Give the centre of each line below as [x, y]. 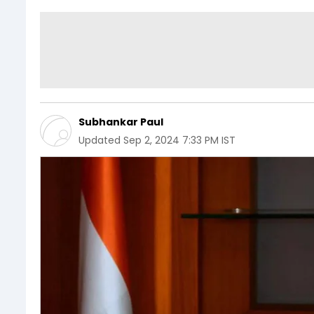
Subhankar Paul [121, 122]
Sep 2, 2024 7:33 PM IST [179, 140]
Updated [100, 140]
